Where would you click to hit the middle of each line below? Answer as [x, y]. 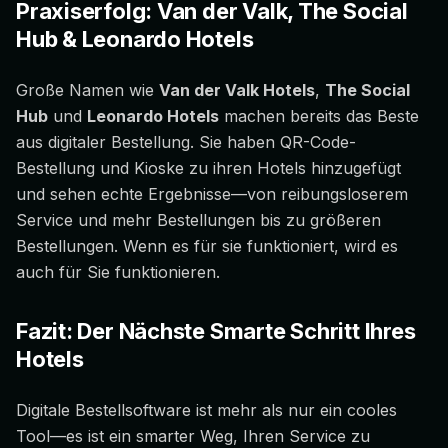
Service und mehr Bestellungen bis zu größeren [198, 220]
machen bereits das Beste [319, 116]
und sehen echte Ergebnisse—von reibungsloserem [212, 194]
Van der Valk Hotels [237, 90]
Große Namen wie [87, 90]
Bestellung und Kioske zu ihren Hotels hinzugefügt [208, 168]
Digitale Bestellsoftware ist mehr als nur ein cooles [206, 410]
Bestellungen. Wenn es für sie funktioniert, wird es [207, 246]
